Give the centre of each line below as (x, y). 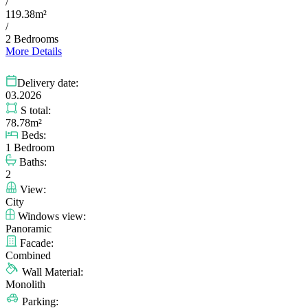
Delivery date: (48, 83)
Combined (28, 256)
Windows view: (51, 217)
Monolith (25, 285)
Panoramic (29, 229)
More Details (34, 52)
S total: (34, 111)
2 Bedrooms (32, 39)
